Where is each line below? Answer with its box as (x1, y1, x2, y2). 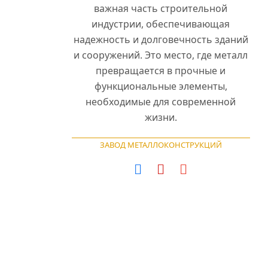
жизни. (144, 110, 177, 124)
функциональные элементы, (94, 79, 227, 93)
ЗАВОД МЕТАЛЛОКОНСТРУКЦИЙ (99, 139, 222, 151)
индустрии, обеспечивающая (92, 17, 230, 31)
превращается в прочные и (96, 63, 226, 77)
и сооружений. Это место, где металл (74, 48, 248, 62)
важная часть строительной (94, 1, 228, 15)
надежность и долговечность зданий (73, 32, 248, 46)
